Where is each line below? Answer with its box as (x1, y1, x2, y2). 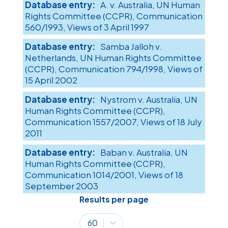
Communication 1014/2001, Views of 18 (24, 169, 183, 181)
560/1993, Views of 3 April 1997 (24, 21, 149, 33)
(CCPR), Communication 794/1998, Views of (24, 63, 203, 75)
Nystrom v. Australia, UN (100, 94, 197, 105)
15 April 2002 (24, 74, 77, 86)
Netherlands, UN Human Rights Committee (24, 52, 202, 64)
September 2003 (24, 180, 98, 192)
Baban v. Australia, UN (100, 147, 188, 158)
